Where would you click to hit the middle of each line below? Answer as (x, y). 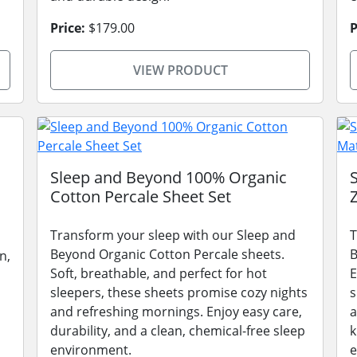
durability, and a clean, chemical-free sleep (178, 331)
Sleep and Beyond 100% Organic (169, 177)
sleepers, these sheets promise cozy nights (179, 292)
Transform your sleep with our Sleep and (173, 235)
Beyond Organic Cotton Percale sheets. (167, 254)
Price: (68, 28)
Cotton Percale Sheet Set (141, 196)
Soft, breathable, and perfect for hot (159, 273)
